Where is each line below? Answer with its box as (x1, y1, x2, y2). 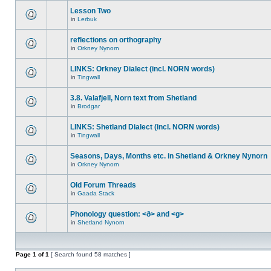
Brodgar (77, 103, 100, 109)
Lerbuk (77, 16, 97, 22)
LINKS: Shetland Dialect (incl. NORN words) (70, 123, 220, 131)
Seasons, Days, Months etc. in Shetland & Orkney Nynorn (70, 152, 267, 160)
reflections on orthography (70, 36, 162, 44)
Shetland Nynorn (77, 219, 125, 226)
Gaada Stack (77, 190, 114, 197)
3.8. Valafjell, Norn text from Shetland (70, 94, 197, 102)
